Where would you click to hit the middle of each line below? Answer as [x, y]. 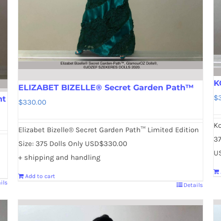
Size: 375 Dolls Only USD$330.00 [73, 144]
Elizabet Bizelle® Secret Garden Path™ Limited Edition [108, 130]
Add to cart [40, 176]
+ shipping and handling [59, 158]
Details [193, 185]
